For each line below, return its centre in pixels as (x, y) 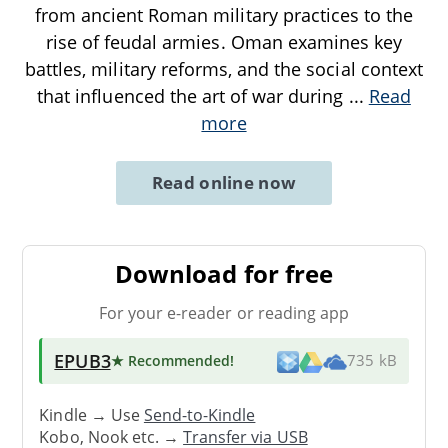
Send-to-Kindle (199, 414)
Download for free (224, 274)
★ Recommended (170, 360)
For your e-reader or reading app (224, 312)
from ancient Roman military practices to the (224, 15)
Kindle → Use (91, 414)
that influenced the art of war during (193, 96)
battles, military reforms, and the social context (224, 69)
